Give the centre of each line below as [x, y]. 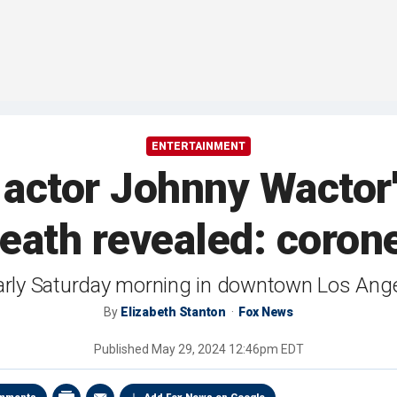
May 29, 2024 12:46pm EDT [227, 350]
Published [122, 350]
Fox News [265, 312]
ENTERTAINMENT [198, 147]
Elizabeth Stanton [173, 312]
